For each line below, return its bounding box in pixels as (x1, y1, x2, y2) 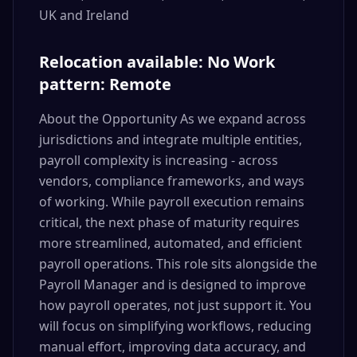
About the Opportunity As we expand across (39, 110, 306, 127)
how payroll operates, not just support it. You (39, 296, 312, 314)
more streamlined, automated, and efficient (39, 234, 302, 252)
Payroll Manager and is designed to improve (39, 276, 306, 293)
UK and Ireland (39, 6, 129, 24)
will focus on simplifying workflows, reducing (39, 317, 312, 335)
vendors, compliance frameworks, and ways (39, 172, 304, 190)
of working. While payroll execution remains (39, 193, 304, 210)
